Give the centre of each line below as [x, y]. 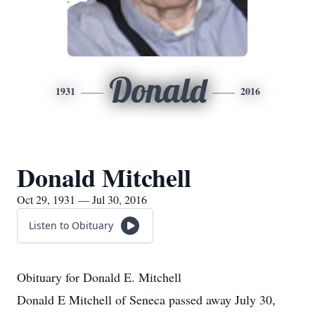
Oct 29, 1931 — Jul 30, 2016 [82, 199]
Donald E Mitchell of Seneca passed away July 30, [146, 300]
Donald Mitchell [104, 177]
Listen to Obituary [71, 225]
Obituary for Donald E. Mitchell [99, 277]
